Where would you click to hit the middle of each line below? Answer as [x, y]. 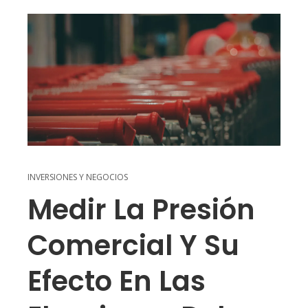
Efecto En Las [117, 282]
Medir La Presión [141, 210]
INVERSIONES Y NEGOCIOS [78, 177]
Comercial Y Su [133, 246]
